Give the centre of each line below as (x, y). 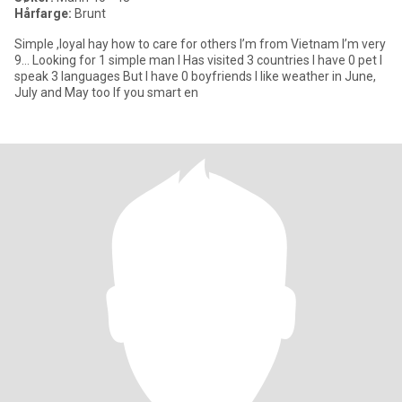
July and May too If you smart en (156, 92)
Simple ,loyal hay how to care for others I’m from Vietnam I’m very (127, 44)
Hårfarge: (44, 13)
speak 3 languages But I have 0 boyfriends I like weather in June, (135, 76)
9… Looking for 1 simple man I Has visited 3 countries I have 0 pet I (163, 60)
